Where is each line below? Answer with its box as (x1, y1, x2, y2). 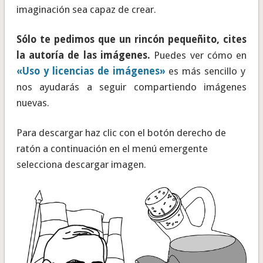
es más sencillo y (165, 65, 246, 77)
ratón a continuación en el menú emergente (16, 143, 208, 155)
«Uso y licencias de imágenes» (16, 65, 166, 77)
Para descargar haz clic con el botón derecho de (16, 127, 226, 139)
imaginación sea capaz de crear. (16, 4, 156, 16)
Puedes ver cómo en (154, 49, 247, 62)
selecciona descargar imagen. (16, 159, 146, 171)
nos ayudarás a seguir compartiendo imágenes (16, 81, 247, 93)
